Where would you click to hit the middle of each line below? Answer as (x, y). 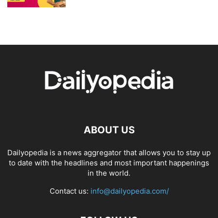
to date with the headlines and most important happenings (109, 163)
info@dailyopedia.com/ (129, 191)
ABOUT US (109, 130)
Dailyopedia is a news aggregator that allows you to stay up (109, 153)
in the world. (109, 173)
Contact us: (70, 191)
